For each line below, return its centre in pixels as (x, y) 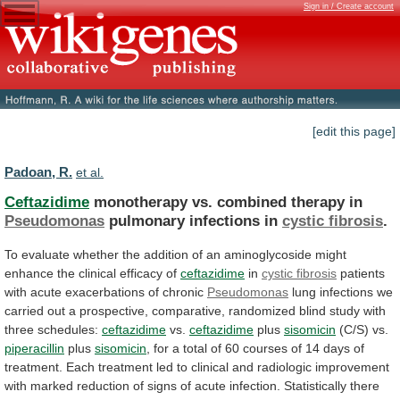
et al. (90, 173)
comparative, (188, 310)
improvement (352, 367)
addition (166, 254)
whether (96, 254)
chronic (183, 292)
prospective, (114, 310)
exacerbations (105, 292)
